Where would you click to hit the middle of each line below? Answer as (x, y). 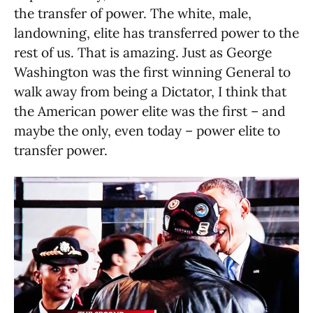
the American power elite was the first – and (150, 111)
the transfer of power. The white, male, (133, 14)
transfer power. (61, 151)
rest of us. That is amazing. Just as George (143, 53)
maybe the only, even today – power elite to (147, 131)
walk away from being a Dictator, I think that (150, 92)
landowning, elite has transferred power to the (156, 33)
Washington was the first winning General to (152, 72)
